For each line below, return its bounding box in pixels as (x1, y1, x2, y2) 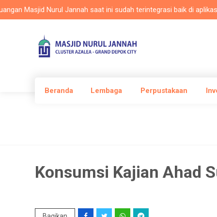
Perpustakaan (140, 86, 187, 95)
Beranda (45, 86, 73, 95)
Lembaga (91, 86, 122, 95)
